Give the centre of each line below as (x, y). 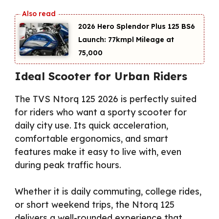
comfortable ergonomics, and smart (91, 138)
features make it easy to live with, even (98, 152)
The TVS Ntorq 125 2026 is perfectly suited (106, 99)
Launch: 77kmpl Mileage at (126, 40)
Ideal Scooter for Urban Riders (101, 76)
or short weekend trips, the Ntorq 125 (95, 204)
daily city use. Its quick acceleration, (91, 125)
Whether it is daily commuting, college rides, (108, 191)
